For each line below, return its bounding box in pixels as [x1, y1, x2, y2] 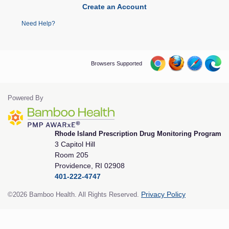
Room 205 [55, 150, 88, 159]
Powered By [8, 94, 43, 102]
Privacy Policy [141, 190, 186, 198]
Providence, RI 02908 [55, 161, 125, 170]
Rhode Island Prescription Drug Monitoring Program [55, 129, 221, 138]
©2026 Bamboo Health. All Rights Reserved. [8, 190, 139, 198]
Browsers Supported [91, 60, 144, 66]
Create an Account [82, 2, 147, 11]
